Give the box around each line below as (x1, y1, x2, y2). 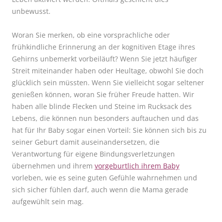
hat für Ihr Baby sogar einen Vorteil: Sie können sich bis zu (12, 125, 207, 135)
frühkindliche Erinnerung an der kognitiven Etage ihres (12, 42, 195, 52)
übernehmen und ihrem (12, 161, 95, 171)
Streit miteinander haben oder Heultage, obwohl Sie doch (12, 66, 204, 76)
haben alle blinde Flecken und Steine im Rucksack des (12, 102, 192, 111)
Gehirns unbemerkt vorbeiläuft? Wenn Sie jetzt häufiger (12, 54, 197, 64)
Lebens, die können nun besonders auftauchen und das (12, 113, 199, 123)
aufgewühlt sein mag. (12, 197, 84, 207)
